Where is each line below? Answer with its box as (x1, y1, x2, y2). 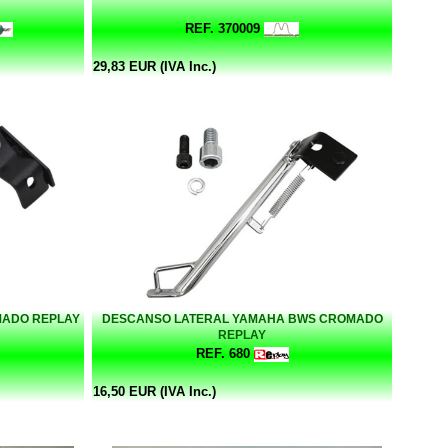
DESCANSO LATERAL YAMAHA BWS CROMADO (101, 311, 383, 326)
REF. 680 (195, 345, 250, 361)
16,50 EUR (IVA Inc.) (93, 383, 216, 399)
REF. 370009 (185, 20, 260, 36)
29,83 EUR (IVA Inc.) (93, 58, 216, 74)
